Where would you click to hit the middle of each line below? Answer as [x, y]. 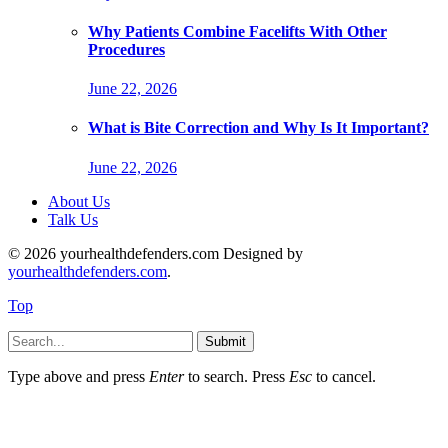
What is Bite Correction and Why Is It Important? [258, 128]
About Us [79, 201]
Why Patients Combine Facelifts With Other [237, 31]
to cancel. [344, 376]
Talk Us [73, 219]
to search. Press [236, 376]
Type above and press [78, 376]
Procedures [126, 49]
